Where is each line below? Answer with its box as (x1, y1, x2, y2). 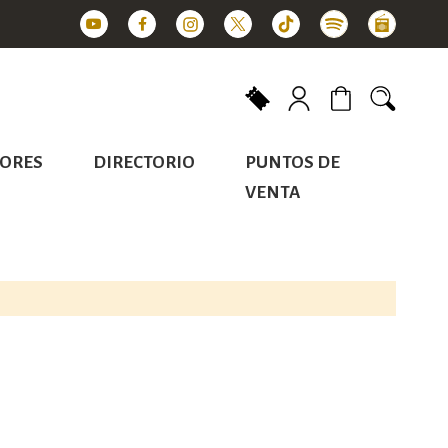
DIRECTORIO (92, 153, 195, 172)
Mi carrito (327, 113, 388, 130)
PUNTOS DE (244, 153, 340, 172)
